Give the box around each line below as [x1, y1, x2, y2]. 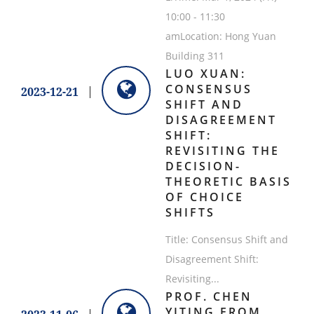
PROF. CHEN [165, 289, 252, 305]
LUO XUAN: [165, 66, 246, 82]
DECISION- [165, 158, 241, 175]
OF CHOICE [165, 189, 244, 205]
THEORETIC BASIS [165, 174, 292, 190]
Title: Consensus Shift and [165, 233, 288, 247]
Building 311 [165, 49, 224, 63]
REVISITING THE [165, 143, 280, 159]
